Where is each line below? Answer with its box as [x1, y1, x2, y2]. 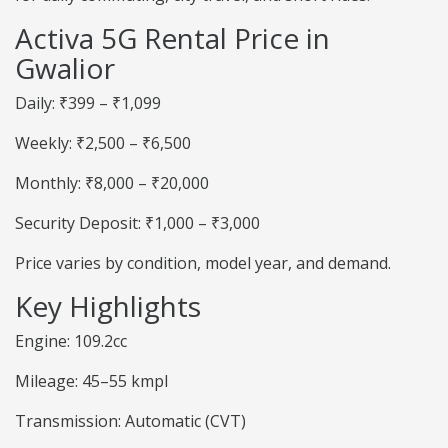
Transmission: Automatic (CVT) [15, 410, 246, 433]
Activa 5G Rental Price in [15, 19, 330, 58]
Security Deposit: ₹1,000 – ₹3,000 [15, 212, 260, 235]
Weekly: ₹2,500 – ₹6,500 [15, 132, 191, 155]
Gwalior [15, 49, 115, 88]
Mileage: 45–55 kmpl [15, 370, 168, 393]
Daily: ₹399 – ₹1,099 [15, 92, 161, 115]
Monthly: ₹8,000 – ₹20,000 [15, 172, 209, 195]
